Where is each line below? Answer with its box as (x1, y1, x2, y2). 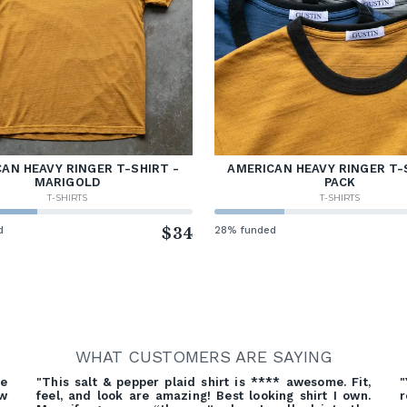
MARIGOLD (34, 174, 101, 189)
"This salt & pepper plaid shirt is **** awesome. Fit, (36, 374, 371, 389)
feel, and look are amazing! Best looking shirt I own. (36, 388, 371, 402)
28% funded (214, 223, 277, 236)
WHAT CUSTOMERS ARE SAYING (74, 346, 333, 366)
